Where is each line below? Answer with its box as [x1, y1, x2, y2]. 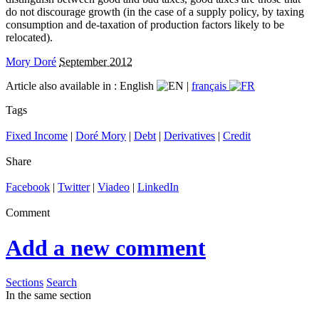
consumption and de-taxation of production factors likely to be [6, 19, 284, 31]
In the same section [6, 289, 91, 302]
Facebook [6, 181, 50, 194]
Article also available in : [6, 80, 120, 93]
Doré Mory [75, 130, 126, 142]
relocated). [6, 31, 53, 44]
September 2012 [59, 56, 132, 68]
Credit [223, 130, 251, 142]
